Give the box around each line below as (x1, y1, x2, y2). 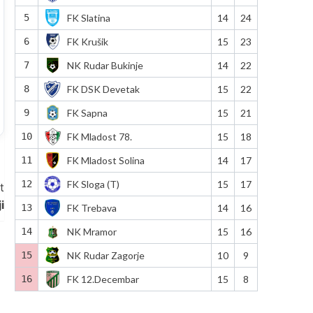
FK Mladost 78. (66, 130, 132, 143)
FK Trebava (66, 201, 117, 214)
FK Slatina (66, 11, 110, 24)
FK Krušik (66, 35, 108, 48)
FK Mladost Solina (66, 154, 145, 166)
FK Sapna (66, 106, 108, 119)
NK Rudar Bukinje (66, 59, 143, 71)
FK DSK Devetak (66, 82, 140, 95)
